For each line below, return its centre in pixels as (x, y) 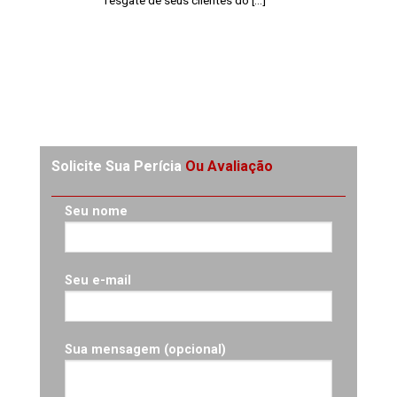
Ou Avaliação (229, 167)
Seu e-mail (98, 281)
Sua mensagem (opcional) (145, 349)
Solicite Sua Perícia (118, 167)
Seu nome (96, 212)
